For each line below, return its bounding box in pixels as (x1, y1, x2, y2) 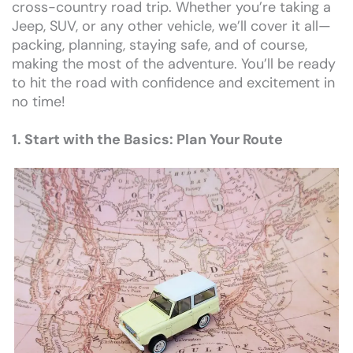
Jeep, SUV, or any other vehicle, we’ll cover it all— (12, 17, 331, 36)
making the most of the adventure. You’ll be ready (12, 54, 336, 74)
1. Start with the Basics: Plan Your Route (12, 130, 283, 150)
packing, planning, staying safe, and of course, (12, 35, 307, 55)
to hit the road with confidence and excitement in (12, 73, 335, 93)
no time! (12, 92, 65, 112)
